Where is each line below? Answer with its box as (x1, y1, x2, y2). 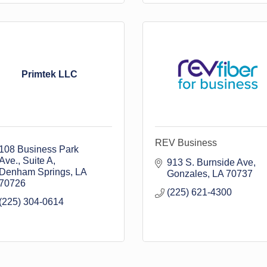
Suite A (22, 156, 53, 166)
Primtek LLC (21, 69, 77, 79)
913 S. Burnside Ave (167, 157, 253, 167)
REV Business (155, 138, 217, 148)
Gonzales (167, 169, 207, 179)
